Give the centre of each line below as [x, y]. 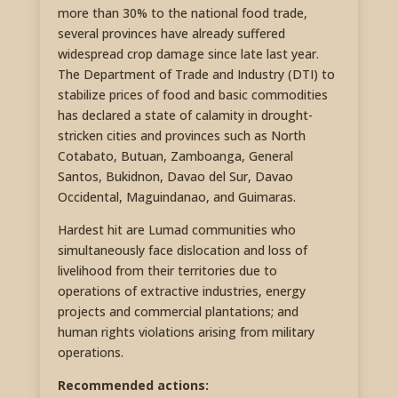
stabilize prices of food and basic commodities [192, 95]
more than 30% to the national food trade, [182, 13]
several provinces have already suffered [171, 34]
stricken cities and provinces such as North [181, 136]
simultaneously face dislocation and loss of [182, 251]
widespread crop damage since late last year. [188, 54]
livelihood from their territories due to [167, 271]
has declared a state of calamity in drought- [185, 115]
